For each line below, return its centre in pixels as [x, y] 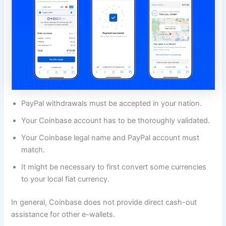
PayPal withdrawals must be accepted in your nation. [112, 104]
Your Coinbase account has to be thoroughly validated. [116, 121]
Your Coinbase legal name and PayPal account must [110, 138]
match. [33, 150]
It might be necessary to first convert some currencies [114, 167]
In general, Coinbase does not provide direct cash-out [104, 202]
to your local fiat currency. [66, 179]
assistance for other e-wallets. [63, 214]
